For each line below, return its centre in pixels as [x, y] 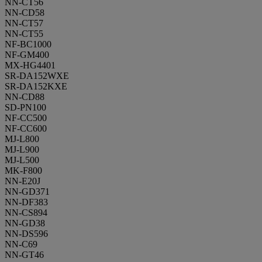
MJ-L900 [22, 149]
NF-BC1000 [28, 44]
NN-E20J [23, 181]
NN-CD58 [25, 13]
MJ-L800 [22, 139]
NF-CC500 [26, 118]
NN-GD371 [27, 192]
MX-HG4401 [30, 65]
